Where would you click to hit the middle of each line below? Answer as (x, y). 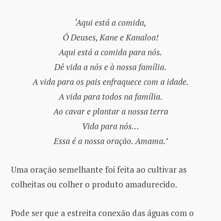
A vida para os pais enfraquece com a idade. (110, 82)
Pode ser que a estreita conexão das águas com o (102, 213)
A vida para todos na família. (110, 96)
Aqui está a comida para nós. (110, 52)
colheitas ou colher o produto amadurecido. (94, 184)
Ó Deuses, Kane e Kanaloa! (110, 37)
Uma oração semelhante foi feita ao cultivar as (99, 170)
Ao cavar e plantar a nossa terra (110, 111)
